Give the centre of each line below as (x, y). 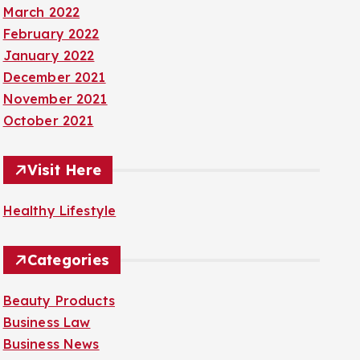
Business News (51, 344)
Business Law (47, 322)
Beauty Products (59, 301)
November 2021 (55, 99)
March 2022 (41, 12)
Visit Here (64, 170)
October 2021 (48, 121)
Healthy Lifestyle (59, 211)
